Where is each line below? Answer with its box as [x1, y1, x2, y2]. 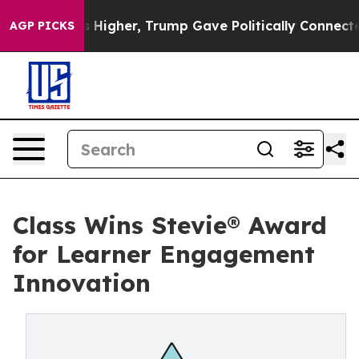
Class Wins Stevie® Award [13, 210, 327, 240]
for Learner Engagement [13, 239, 315, 269]
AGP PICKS [10, 18, 75, 33]
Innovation [13, 268, 151, 298]
